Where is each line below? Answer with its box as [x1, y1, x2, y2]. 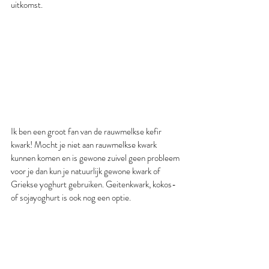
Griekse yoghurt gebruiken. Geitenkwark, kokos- [11, 178, 178, 192]
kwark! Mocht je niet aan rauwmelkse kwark [11, 138, 159, 152]
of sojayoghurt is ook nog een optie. [11, 191, 131, 205]
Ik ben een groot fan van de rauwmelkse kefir [11, 125, 163, 139]
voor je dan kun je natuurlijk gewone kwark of [11, 165, 162, 178]
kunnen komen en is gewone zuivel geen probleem [11, 151, 181, 165]
